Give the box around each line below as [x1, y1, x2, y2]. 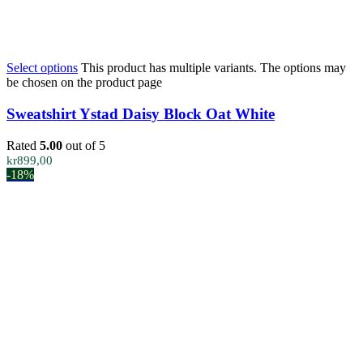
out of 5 [62, 138, 105, 152]
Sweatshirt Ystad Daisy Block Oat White [6, 105, 275, 123]
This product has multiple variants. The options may [81, 61, 346, 75]
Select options [6, 61, 78, 75]
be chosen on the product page [6, 75, 162, 90]
